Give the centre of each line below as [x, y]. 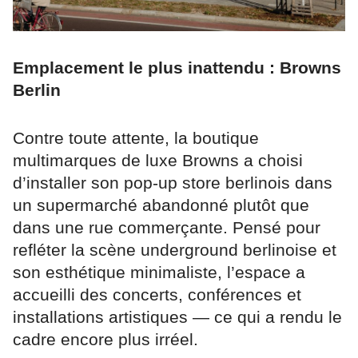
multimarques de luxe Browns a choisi [158, 161]
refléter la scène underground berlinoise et [175, 250]
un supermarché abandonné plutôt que [161, 205]
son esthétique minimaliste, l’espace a [159, 272]
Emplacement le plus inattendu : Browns [177, 68]
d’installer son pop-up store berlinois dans [173, 183]
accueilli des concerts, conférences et [157, 295]
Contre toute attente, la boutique [136, 138]
